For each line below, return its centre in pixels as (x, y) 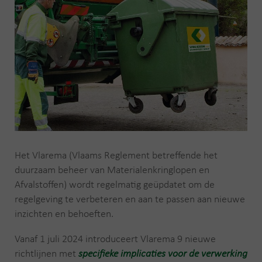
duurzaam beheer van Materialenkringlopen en (112, 170)
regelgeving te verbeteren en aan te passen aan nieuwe (130, 199)
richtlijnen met (46, 254)
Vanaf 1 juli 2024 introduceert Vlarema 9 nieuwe (115, 239)
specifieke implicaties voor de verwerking (163, 254)
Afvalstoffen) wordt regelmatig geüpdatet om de (115, 185)
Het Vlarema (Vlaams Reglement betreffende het (116, 156)
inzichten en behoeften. (64, 214)
